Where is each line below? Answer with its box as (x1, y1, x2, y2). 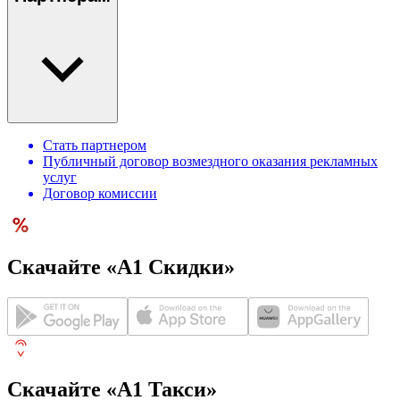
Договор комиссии (43, 185, 157, 201)
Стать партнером (43, 137, 146, 153)
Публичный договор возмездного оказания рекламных (43, 153, 378, 169)
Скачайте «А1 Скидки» (7, 254, 235, 279)
